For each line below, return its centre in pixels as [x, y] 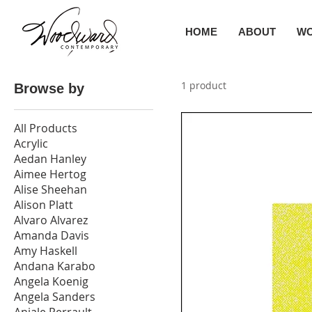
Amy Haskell [46, 250]
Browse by [49, 88]
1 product [204, 85]
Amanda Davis [52, 235]
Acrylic [31, 143]
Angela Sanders [55, 296]
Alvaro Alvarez [51, 220]
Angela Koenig [51, 281]
